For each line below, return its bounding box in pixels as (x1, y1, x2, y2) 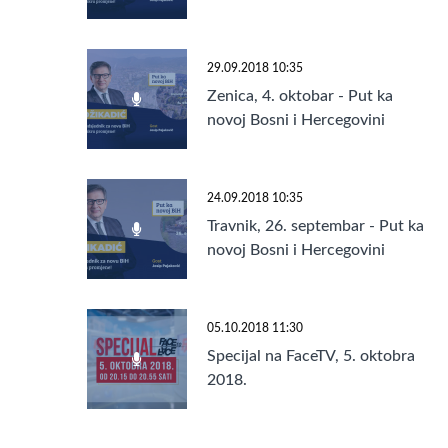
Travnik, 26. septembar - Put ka (207, 218, 424, 235)
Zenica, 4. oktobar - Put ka (207, 88, 393, 105)
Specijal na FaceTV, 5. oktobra (207, 348, 415, 365)
